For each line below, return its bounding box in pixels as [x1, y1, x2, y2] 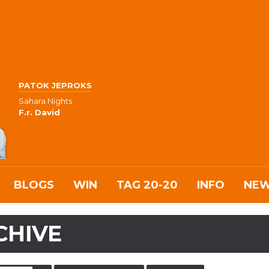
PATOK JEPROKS [19, 80, 92, 90]
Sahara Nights [19, 96, 72, 106]
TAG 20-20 [116, 178, 178, 192]
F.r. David [19, 107, 60, 118]
